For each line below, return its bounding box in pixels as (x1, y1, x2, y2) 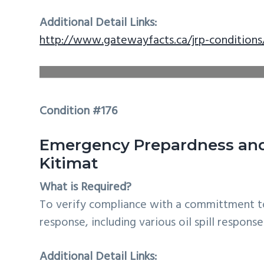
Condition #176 (39, 101, 118, 121)
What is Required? (39, 178, 132, 197)
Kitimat (39, 154, 98, 173)
